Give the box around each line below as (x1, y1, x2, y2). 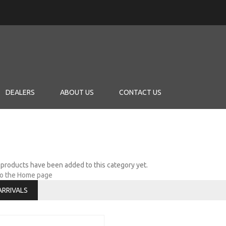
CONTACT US (119, 88, 161, 96)
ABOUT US (60, 88, 94, 96)
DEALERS (6, 88, 35, 96)
